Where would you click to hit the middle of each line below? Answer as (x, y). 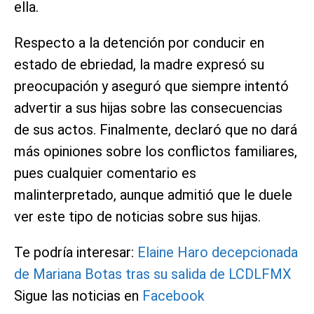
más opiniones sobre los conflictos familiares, (156, 151)
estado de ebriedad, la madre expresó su (139, 64)
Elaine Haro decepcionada (218, 252)
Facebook (173, 295)
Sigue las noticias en (76, 295)
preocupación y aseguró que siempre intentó (151, 86)
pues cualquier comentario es (105, 173)
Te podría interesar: (74, 252)
